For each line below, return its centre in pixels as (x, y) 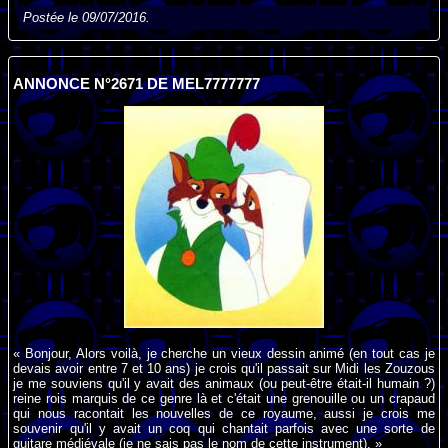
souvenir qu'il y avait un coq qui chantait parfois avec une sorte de (224, 429)
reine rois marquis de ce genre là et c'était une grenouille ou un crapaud (224, 399)
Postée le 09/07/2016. (87, 18)
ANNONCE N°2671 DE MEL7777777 (137, 83)
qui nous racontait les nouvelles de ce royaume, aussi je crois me (224, 414)
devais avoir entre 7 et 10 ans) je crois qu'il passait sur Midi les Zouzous (224, 369)
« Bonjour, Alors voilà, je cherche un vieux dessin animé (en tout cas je (224, 354)
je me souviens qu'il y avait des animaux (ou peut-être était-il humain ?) (224, 384)
